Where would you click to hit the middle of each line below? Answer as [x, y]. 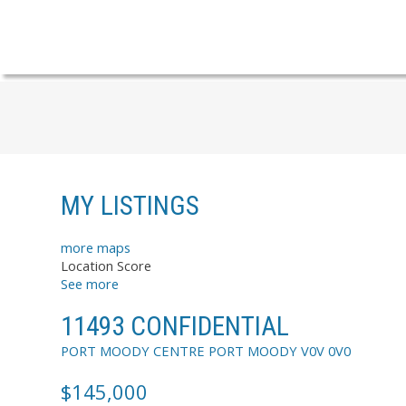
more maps [96, 248]
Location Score [106, 266]
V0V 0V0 [326, 350]
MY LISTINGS [130, 205]
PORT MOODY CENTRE [133, 350]
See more [90, 284]
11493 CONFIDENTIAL [175, 326]
